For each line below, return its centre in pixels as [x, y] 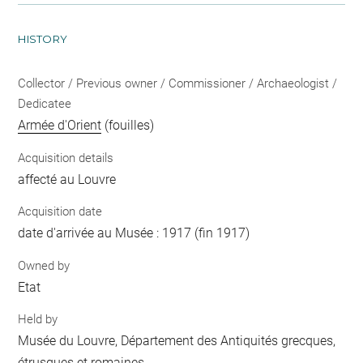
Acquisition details [66, 158]
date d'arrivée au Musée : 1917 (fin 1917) [134, 233]
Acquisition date [60, 211]
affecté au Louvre [67, 179]
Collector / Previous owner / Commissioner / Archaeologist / [178, 83]
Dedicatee [45, 104]
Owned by [44, 265]
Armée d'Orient [60, 125]
